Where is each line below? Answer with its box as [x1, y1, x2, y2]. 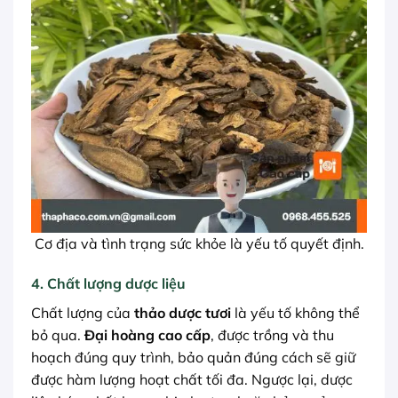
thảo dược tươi [134, 304, 231, 322]
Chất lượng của [31, 304, 134, 322]
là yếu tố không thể [231, 304, 360, 322]
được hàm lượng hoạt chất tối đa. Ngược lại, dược [31, 370, 353, 389]
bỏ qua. [31, 326, 84, 345]
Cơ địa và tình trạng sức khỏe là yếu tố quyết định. [34, 234, 364, 252]
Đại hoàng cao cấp [84, 326, 211, 345]
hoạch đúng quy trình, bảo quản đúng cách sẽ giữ [31, 348, 355, 367]
